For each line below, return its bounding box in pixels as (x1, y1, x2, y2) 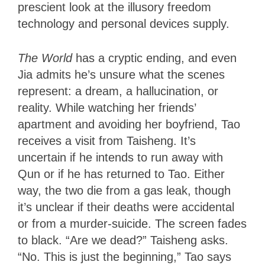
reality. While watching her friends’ (18, 101, 196, 114)
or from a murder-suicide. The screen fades (18, 216, 247, 230)
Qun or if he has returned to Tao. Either (18, 167, 225, 180)
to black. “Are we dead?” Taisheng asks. (18, 233, 228, 247)
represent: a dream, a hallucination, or (18, 84, 218, 98)
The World (18, 51, 76, 64)
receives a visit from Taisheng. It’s (18, 134, 196, 147)
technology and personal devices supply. (18, 17, 233, 30)
